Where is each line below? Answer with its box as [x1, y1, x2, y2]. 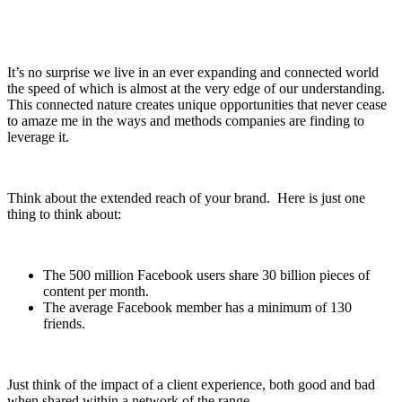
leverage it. [7, 128, 69, 144]
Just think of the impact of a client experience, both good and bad [7, 376, 375, 392]
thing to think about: [7, 205, 121, 222]
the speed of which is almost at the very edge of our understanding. [7, 80, 389, 96]
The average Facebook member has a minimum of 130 [43, 299, 352, 315]
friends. [43, 315, 85, 331]
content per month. [43, 283, 149, 299]
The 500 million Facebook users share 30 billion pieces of [43, 267, 370, 283]
